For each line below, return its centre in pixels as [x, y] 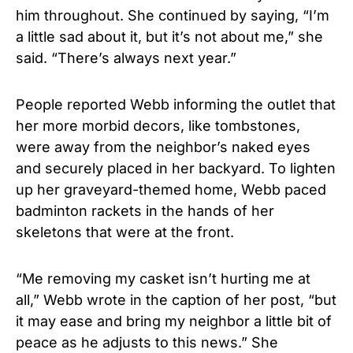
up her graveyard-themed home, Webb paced [171, 190]
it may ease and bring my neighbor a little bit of [174, 321]
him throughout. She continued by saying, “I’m [173, 16]
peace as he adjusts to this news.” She [147, 343]
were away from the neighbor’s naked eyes [163, 147]
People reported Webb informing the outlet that [176, 105]
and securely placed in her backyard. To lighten [176, 169]
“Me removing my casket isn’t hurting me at [163, 279]
